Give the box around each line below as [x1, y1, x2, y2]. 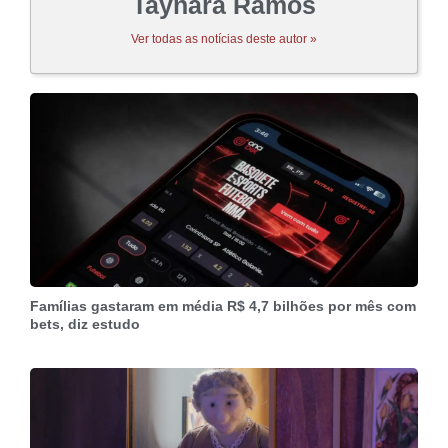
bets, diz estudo [30, 315, 140, 332]
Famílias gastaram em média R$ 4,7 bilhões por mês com [30, 297, 416, 314]
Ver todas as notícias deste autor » [131, 31, 317, 46]
